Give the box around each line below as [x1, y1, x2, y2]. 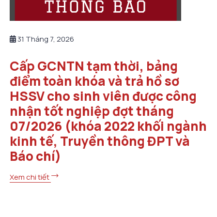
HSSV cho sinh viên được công [10, 87, 197, 105]
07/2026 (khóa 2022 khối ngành [10, 117, 207, 135]
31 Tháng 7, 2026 [16, 34, 74, 44]
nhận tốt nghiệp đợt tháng [10, 102, 174, 120]
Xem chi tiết [10, 172, 51, 183]
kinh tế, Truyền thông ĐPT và [10, 132, 190, 150]
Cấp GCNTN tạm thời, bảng [10, 57, 178, 75]
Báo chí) [10, 147, 61, 165]
